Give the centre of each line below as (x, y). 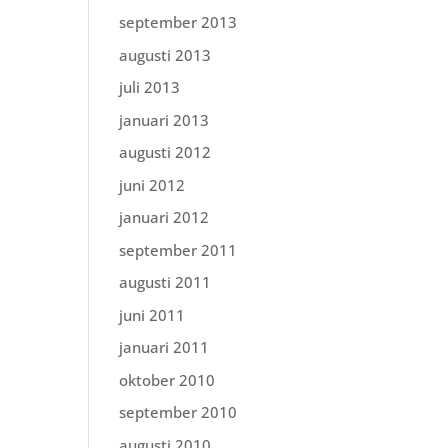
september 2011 (178, 249)
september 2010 (178, 412)
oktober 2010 (167, 379)
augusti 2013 (165, 54)
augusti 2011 (165, 282)
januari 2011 (164, 347)
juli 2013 (150, 87)
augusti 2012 (165, 152)
